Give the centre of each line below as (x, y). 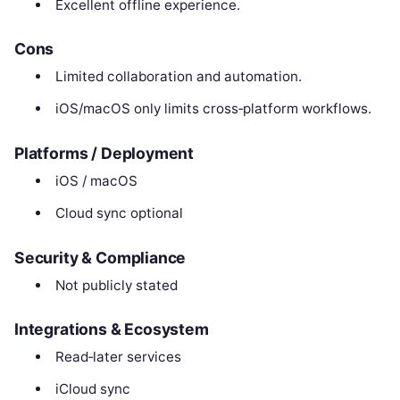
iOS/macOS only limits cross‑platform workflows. (213, 109)
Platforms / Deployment (104, 153)
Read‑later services (118, 357)
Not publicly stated (116, 285)
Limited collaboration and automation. (178, 77)
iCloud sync (92, 389)
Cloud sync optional (119, 212)
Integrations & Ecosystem (112, 329)
